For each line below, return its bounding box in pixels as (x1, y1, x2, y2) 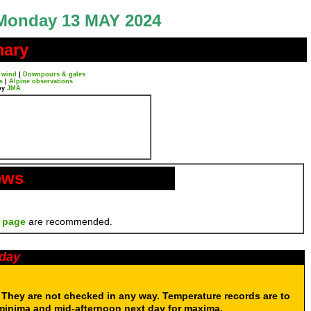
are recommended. (26, 216, 112, 227)
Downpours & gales (22, 71, 85, 78)
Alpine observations (9, 78, 73, 85)
